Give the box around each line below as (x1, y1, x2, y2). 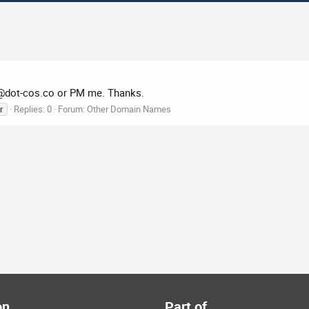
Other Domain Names (87, 103, 171, 116)
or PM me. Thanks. (54, 86, 144, 100)
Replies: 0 (14, 103, 52, 116)
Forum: (58, 103, 87, 116)
